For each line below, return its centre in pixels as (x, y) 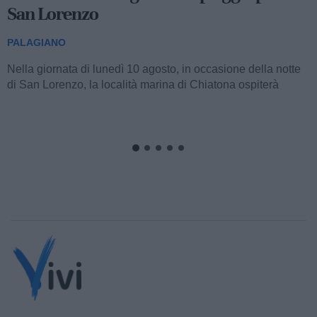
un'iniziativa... (41, 100)
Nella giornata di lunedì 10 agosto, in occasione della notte (154, 69)
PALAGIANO (36, 42)
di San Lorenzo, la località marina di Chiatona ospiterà (143, 84)
